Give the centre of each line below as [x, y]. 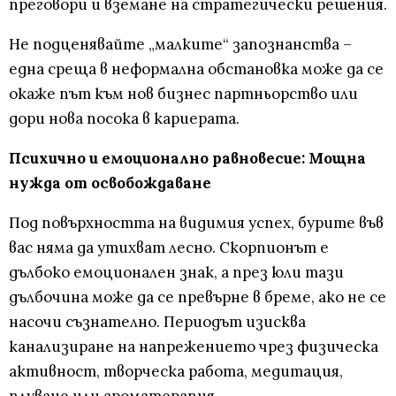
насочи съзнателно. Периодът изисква [157, 322]
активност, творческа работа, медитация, [176, 372]
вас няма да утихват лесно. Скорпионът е [169, 248]
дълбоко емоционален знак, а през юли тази [176, 273]
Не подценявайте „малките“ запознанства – [180, 45]
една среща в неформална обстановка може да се [196, 69]
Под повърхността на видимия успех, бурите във [196, 223]
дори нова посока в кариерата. [124, 119]
